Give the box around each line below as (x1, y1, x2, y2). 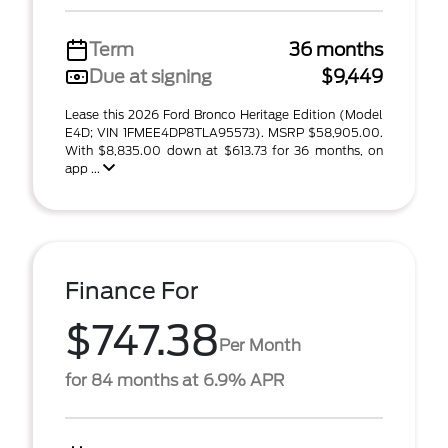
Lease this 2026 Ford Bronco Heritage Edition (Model (65, 107, 383, 122)
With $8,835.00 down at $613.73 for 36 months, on (65, 143, 383, 158)
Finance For (65, 277, 199, 305)
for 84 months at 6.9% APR (65, 371, 284, 390)
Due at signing (89, 66, 212, 87)
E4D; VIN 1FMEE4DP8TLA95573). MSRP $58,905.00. (65, 125, 383, 140)
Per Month (219, 335, 301, 355)
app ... (65, 161, 103, 176)
